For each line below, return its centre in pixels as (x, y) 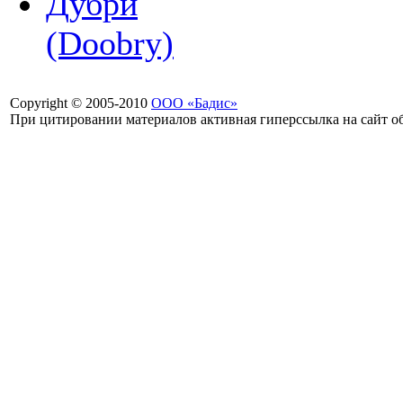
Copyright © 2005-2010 (81, 103)
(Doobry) (110, 44)
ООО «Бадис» (194, 103)
